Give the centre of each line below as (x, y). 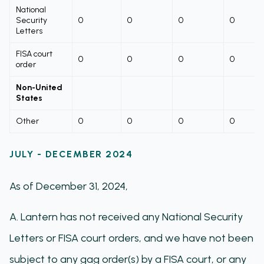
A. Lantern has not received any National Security (126, 217)
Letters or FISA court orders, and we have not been (131, 238)
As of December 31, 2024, (69, 186)
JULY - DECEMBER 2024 (71, 154)
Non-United (39, 88)
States (29, 98)
